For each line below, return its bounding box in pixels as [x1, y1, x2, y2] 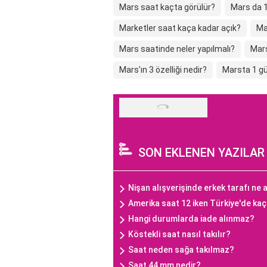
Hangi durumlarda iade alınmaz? [128, 214, 254, 224]
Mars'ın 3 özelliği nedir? [119, 65, 207, 75]
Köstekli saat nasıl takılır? [128, 229, 231, 240]
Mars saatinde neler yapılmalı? [119, 44, 235, 54]
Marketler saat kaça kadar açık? [119, 23, 241, 33]
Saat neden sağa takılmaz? [128, 245, 234, 255]
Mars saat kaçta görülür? [119, 2, 215, 13]
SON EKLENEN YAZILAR [138, 145, 265, 160]
